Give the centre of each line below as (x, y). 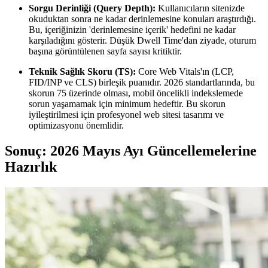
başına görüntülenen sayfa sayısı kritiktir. (105, 51)
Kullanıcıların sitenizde (200, 8)
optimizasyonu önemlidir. (76, 126)
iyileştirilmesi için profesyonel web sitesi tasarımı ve (126, 115)
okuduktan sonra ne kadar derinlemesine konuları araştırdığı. (142, 19)
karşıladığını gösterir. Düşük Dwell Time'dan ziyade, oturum (142, 41)
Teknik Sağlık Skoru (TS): (82, 72)
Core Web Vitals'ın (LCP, (185, 72)
